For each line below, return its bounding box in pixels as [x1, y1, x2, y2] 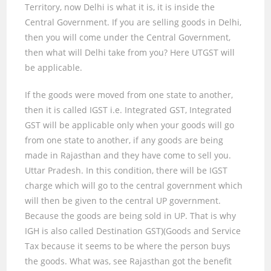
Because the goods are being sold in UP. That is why [25, 209, 237, 221]
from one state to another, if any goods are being [25, 134, 224, 146]
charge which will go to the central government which [25, 179, 243, 191]
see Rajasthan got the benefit [113, 255, 232, 267]
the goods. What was [25, 255, 109, 267]
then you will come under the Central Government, [25, 31, 231, 43]
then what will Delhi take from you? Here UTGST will [25, 46, 235, 58]
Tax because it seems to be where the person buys [25, 240, 231, 252]
